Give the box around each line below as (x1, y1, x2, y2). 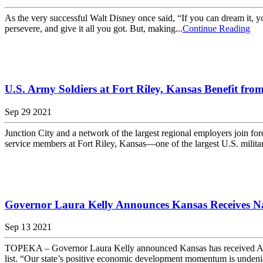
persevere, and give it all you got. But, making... (5, 23, 183, 33)
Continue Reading (183, 23, 250, 33)
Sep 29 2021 (5, 107, 52, 117)
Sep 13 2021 (5, 222, 52, 232)
